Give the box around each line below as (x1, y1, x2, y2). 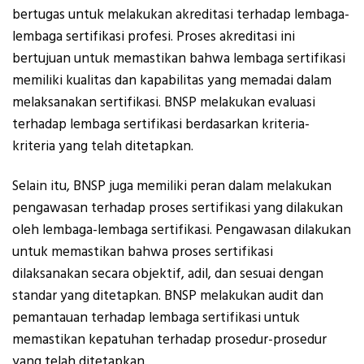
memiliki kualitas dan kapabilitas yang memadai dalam (12, 70, 331, 90)
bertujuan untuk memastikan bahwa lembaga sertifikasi (12, 48, 345, 68)
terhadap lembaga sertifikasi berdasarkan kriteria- (12, 114, 310, 134)
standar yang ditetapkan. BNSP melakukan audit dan (12, 286, 323, 306)
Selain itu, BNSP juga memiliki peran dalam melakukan (12, 176, 331, 197)
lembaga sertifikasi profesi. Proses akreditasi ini (12, 26, 295, 46)
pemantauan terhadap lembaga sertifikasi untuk (12, 308, 300, 328)
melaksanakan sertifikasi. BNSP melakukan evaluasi (12, 92, 315, 112)
